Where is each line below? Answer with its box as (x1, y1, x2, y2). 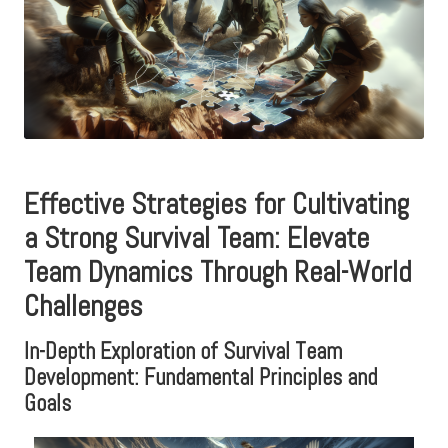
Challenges (24, 287, 143, 324)
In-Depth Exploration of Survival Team (24, 336, 342, 366)
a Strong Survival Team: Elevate (24, 219, 369, 256)
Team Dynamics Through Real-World (24, 253, 411, 290)
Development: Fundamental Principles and (24, 362, 377, 392)
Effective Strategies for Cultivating (24, 185, 409, 222)
